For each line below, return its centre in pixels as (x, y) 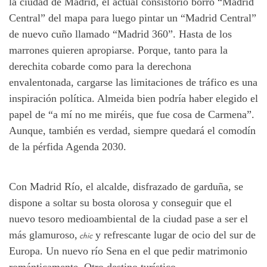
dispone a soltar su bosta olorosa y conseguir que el (120, 202)
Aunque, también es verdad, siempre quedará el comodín (132, 130)
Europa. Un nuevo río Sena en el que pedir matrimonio (128, 251)
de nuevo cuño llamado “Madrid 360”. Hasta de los (120, 34)
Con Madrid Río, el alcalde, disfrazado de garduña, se (126, 186)
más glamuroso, (43, 235)
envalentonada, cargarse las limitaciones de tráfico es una (133, 82)
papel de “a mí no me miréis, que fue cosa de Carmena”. (132, 114)
